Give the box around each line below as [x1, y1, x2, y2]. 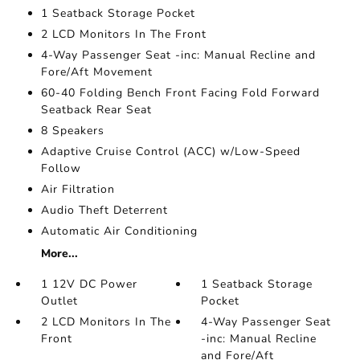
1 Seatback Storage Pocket [40, 5, 195, 21]
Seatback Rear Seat [40, 101, 152, 117]
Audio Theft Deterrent [40, 202, 168, 218]
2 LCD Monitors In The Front [40, 26, 207, 42]
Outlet [40, 292, 78, 309]
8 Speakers [40, 122, 104, 138]
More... [40, 245, 78, 261]
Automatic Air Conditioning [40, 223, 198, 239]
